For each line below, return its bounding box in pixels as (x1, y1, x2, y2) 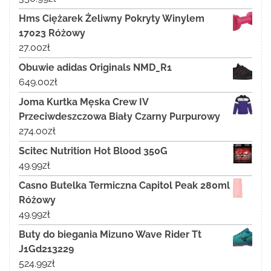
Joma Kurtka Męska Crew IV (19, 96, 148, 108)
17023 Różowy (19, 27, 85, 39)
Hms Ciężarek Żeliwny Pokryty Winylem (19, 13, 204, 25)
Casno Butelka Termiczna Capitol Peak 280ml (19, 180, 230, 192)
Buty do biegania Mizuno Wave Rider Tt (19, 229, 201, 241)
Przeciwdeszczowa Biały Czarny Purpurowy (19, 111, 220, 123)
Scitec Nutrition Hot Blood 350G (19, 145, 168, 157)
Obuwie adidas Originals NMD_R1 (19, 62, 172, 74)
